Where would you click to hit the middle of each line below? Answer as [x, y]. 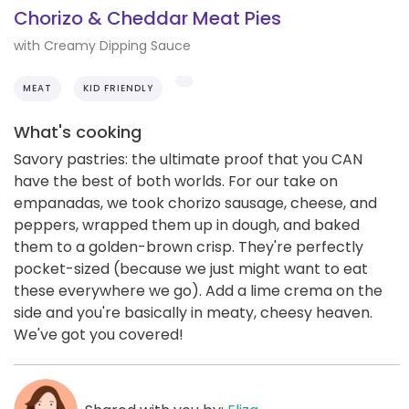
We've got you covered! [99, 334]
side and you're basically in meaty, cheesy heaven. [193, 312]
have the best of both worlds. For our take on [176, 181]
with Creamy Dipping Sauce [102, 45]
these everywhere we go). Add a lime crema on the [198, 290]
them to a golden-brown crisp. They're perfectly [189, 246]
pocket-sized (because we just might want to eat [191, 268]
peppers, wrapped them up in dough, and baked [187, 225]
